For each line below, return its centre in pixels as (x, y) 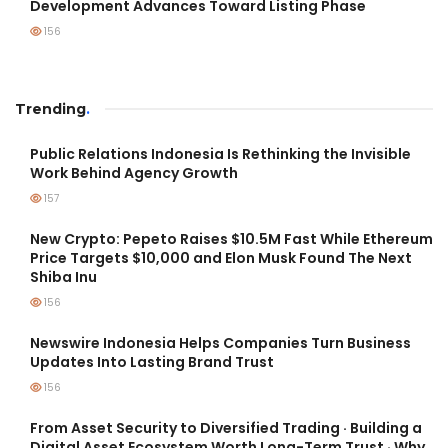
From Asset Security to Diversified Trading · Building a (226, 427)
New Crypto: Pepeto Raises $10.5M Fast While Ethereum (231, 238)
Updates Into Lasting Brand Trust (152, 361)
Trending (50, 108)
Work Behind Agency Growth (134, 172)
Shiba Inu (63, 276)
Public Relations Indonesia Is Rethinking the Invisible (220, 153)
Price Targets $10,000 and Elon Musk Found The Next (221, 257)
